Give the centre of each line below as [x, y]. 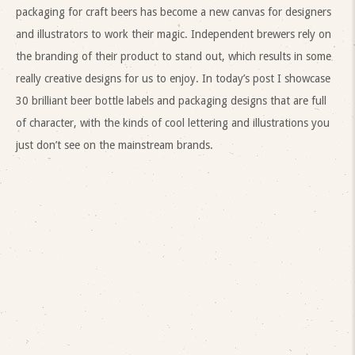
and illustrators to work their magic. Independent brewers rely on [174, 34]
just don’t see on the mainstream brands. [115, 145]
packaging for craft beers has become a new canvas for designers [174, 11]
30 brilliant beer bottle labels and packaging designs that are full [171, 100]
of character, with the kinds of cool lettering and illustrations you [173, 122]
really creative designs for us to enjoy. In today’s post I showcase [173, 78]
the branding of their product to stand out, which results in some [174, 56]
